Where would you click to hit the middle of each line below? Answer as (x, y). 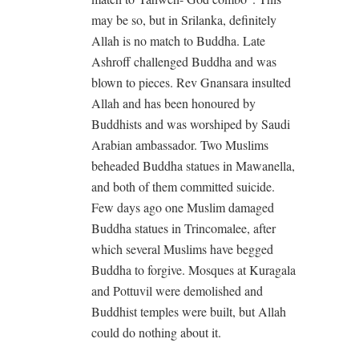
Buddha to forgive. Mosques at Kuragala (194, 270)
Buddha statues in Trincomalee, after (184, 228)
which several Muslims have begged (182, 249)
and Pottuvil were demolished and (177, 290)
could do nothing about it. (156, 332)
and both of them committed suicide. (183, 186)
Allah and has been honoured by (173, 103)
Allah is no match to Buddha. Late (178, 40)
